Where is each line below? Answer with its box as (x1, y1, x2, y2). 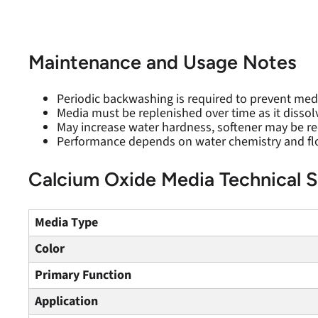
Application (35, 292, 98, 310)
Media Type (35, 214, 98, 231)
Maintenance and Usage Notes (28, 50, 297, 74)
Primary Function (35, 266, 131, 284)
